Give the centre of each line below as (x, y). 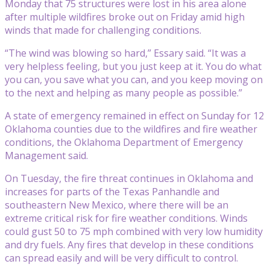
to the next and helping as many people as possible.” (124, 93)
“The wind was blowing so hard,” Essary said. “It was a (125, 53)
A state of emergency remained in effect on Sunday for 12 (134, 115)
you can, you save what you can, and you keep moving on (134, 79)
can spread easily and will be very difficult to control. (121, 258)
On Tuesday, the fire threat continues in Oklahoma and (129, 178)
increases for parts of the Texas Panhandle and (112, 191)
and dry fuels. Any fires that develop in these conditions (129, 244)
